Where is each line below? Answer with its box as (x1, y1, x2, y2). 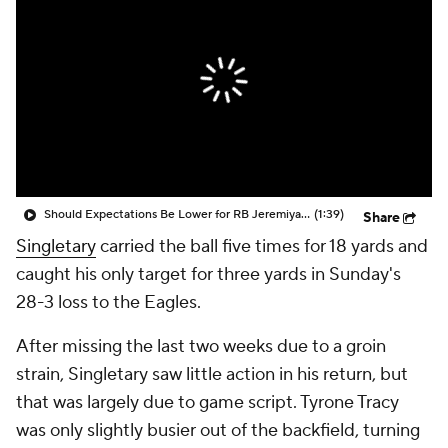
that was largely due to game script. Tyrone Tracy (16, 391, 399, 414)
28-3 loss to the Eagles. (16, 291, 201, 314)
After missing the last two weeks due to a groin (16, 335, 386, 358)
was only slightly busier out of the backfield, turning (16, 419, 420, 442)
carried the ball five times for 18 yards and (96, 235, 428, 258)
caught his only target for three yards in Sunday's (16, 263, 401, 286)
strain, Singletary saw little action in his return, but (16, 363, 408, 386)
